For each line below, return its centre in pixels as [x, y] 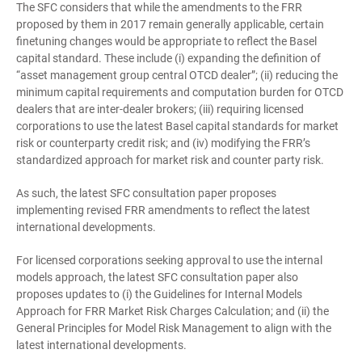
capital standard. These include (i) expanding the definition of [168, 58]
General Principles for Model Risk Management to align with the [174, 328]
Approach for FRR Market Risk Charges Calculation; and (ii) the [173, 311]
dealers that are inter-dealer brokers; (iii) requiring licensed [160, 109]
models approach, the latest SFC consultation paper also [157, 277]
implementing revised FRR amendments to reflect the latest [163, 210]
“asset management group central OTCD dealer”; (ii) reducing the [177, 75]
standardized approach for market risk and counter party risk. [170, 160]
